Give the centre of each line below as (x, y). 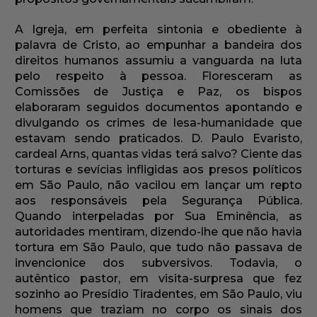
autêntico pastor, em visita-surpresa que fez (158, 279)
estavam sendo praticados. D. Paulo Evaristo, (158, 139)
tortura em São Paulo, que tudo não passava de (158, 248)
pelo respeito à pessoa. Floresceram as (158, 76)
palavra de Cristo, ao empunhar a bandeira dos (158, 45)
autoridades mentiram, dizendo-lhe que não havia (158, 232)
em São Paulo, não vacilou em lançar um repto (158, 185)
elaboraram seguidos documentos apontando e (158, 108)
